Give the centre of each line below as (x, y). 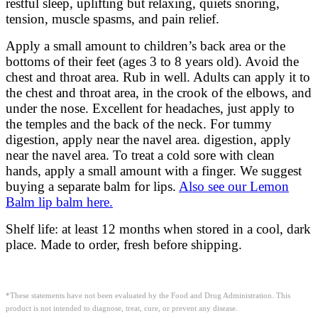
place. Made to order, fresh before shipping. (124, 244)
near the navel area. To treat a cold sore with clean (140, 155)
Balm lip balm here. (59, 202)
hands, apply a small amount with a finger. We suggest (154, 170)
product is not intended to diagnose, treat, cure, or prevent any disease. (122, 308)
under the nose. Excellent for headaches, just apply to (150, 108)
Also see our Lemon (234, 186)
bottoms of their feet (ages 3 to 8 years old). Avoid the (152, 61)
